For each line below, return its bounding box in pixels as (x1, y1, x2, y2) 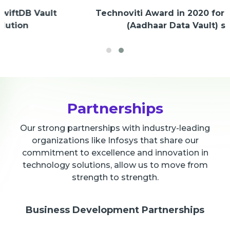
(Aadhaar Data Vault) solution (60, 20, 190, 30)
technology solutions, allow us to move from (22, 160, 208, 170)
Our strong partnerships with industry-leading (20, 123, 210, 133)
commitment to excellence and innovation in (22, 148, 208, 158)
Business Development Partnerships (26, 204, 204, 216)
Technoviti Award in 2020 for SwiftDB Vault (28, 8, 221, 18)
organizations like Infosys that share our (31, 136, 199, 146)
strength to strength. (71, 172, 159, 183)
